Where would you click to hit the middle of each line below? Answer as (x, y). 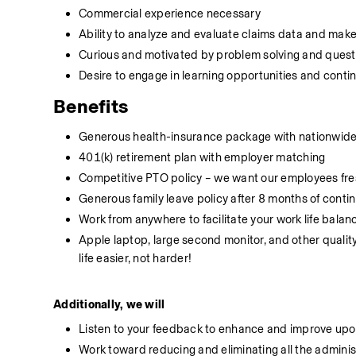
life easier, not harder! (135, 258)
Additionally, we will (109, 304)
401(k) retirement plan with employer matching (202, 157)
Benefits (91, 106)
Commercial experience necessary (170, 14)
